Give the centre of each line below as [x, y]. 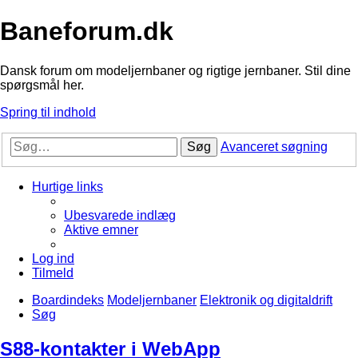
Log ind [53, 259]
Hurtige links [68, 187]
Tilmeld [53, 273]
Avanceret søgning [274, 147]
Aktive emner [101, 230]
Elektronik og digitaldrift [266, 300]
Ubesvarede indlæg [120, 216]
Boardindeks [68, 300]
